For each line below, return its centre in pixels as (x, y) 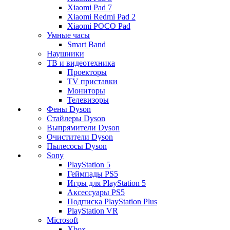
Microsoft (62, 220)
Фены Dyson (69, 109)
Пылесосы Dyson (77, 146)
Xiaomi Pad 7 (90, 8)
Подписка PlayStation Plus (112, 202)
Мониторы (86, 91)
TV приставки (92, 82)
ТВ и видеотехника (81, 63)
